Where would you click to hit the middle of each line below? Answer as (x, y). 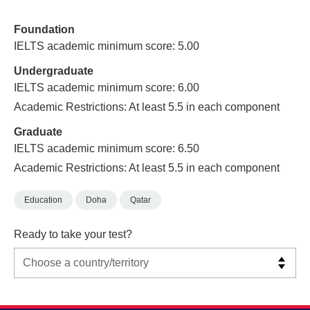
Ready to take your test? (73, 234)
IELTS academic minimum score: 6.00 (107, 87)
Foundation (44, 30)
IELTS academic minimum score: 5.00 (107, 46)
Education (43, 200)
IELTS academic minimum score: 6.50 (107, 148)
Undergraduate (54, 71)
